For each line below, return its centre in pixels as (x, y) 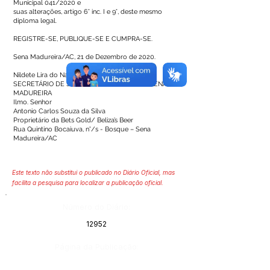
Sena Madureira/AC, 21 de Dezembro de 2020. (84, 57)
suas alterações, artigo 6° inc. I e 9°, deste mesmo (88, 12)
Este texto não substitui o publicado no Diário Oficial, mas (93, 172)
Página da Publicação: (97, 246)
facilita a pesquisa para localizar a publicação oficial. (88, 183)
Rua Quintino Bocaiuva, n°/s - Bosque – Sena (82, 129)
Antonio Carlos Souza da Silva (59, 111)
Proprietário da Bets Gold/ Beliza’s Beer (73, 120)
